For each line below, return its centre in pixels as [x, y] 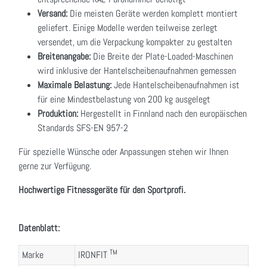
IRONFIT [94, 255]
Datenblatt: [39, 228]
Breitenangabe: [64, 57]
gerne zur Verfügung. [55, 166]
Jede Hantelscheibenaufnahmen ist [176, 85]
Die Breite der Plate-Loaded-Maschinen [162, 57]
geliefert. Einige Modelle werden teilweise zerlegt [128, 28]
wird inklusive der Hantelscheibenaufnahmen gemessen [137, 71]
